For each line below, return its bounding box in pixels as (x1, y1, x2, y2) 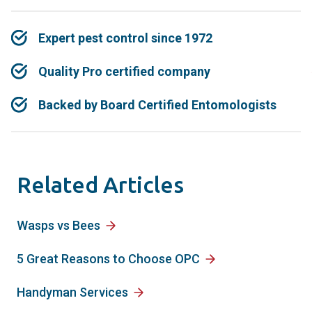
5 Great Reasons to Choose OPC (17, 251, 200, 266)
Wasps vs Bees (17, 217, 100, 233)
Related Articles (17, 171, 184, 197)
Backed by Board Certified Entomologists (38, 97, 276, 112)
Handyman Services (17, 284, 128, 299)
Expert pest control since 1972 (38, 30, 212, 45)
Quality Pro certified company (38, 63, 210, 79)
